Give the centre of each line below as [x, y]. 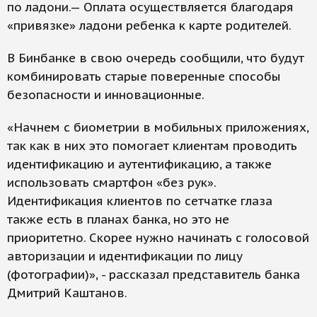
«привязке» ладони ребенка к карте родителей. [149, 26]
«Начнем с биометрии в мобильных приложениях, [158, 128]
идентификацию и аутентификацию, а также [139, 165]
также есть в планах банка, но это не [118, 220]
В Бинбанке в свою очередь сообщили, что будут [156, 58]
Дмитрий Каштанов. [67, 293]
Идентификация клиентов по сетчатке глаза [140, 201]
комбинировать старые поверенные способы [144, 77]
